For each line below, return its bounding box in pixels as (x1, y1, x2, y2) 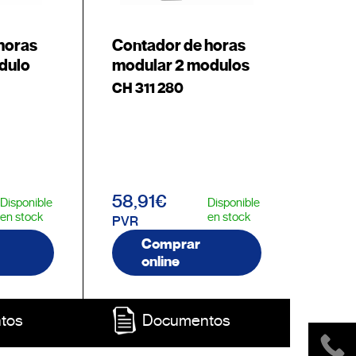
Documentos (142, 311, 231, 331)
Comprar (141, 235, 200, 253)
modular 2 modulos (111, 56, 250, 75)
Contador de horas (111, 36, 246, 56)
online (141, 253, 180, 270)
